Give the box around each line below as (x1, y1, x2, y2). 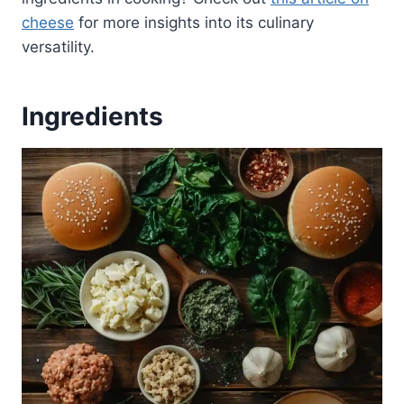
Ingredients (22, 100, 163, 132)
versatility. (22, 37, 95, 56)
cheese (22, 13, 74, 32)
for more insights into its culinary (74, 13, 314, 32)
